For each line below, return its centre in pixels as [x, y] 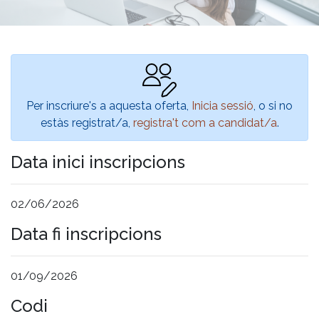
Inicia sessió [223, 105]
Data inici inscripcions [98, 162]
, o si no [273, 105]
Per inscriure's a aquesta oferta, [109, 105]
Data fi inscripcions [86, 234]
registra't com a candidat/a [205, 122]
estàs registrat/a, [87, 122]
